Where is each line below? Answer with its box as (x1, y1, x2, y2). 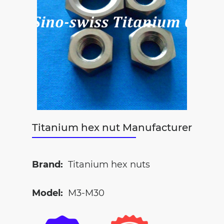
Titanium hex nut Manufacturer (38, 121, 192, 133)
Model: (32, 187, 63, 198)
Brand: (32, 159, 63, 170)
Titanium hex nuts (68, 159, 150, 170)
